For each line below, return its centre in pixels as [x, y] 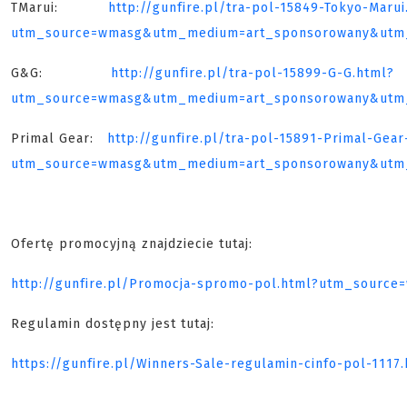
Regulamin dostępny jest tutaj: [113, 324]
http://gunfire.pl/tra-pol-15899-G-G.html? [253, 74]
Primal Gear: [59, 139]
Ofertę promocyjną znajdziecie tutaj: [132, 244]
